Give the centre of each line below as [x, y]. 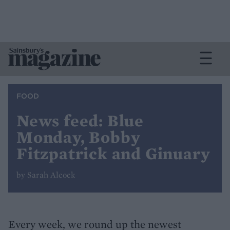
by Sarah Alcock [46, 175]
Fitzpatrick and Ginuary [113, 154]
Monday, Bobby [79, 137]
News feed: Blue [80, 121]
